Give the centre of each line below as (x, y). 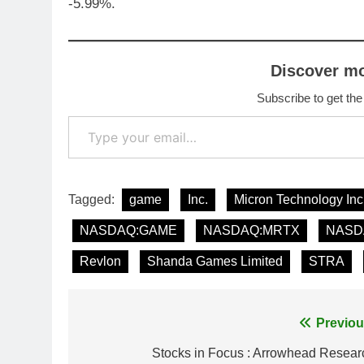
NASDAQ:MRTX (251, 231)
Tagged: (93, 200)
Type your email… (91, 115)
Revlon (100, 262)
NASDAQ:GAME (128, 231)
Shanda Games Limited (215, 262)
